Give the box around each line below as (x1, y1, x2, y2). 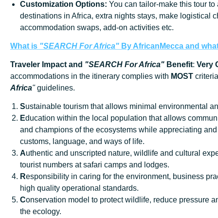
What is (10, 41, 39, 50)
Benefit (164, 60, 193, 69)
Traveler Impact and (10, 60, 85, 69)
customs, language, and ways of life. (20, 137, 145, 145)
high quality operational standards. (20, 183, 139, 192)
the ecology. (20, 207, 61, 216)
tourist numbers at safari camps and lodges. (20, 160, 169, 169)
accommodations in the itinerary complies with (10, 72, 171, 80)
